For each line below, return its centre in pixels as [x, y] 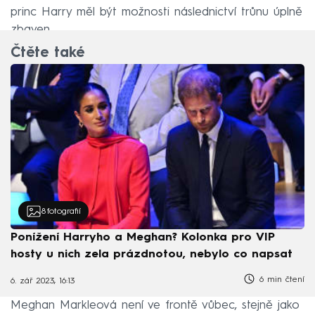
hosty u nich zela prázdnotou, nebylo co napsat [152, 255]
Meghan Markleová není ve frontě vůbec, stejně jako [155, 305]
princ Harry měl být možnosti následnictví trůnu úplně [156, 13]
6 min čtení [280, 280]
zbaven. [31, 30]
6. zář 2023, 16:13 [43, 281]
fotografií [64, 211]
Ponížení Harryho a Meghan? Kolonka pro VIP [143, 238]
